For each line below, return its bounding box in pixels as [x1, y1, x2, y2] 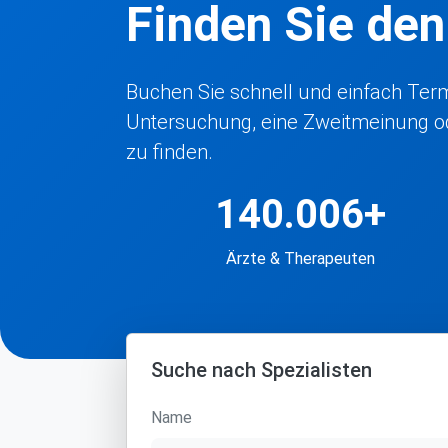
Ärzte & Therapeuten [225, 249, 375, 268]
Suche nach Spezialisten [151, 358, 372, 382]
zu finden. [126, 140, 213, 164]
